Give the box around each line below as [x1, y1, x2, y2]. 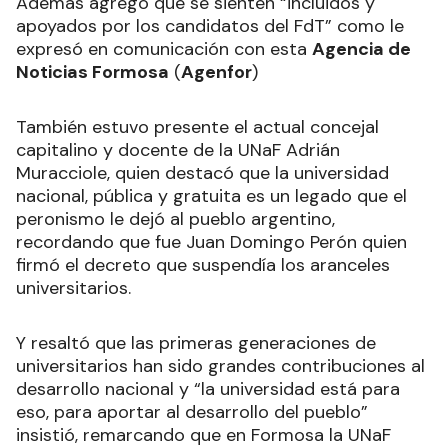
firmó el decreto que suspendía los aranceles [16, 253, 390, 278]
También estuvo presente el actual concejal [16, 115, 379, 140]
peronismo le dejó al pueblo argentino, [16, 207, 335, 232]
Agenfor [181, 60, 252, 85]
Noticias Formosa [16, 60, 169, 85]
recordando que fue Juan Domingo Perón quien [16, 230, 407, 255]
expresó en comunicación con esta [16, 37, 312, 62]
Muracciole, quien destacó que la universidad [16, 161, 389, 186]
